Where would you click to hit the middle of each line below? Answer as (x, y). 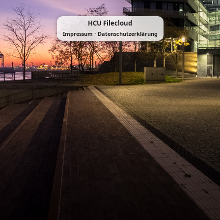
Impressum (78, 33)
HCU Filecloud (110, 23)
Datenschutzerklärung (127, 33)
